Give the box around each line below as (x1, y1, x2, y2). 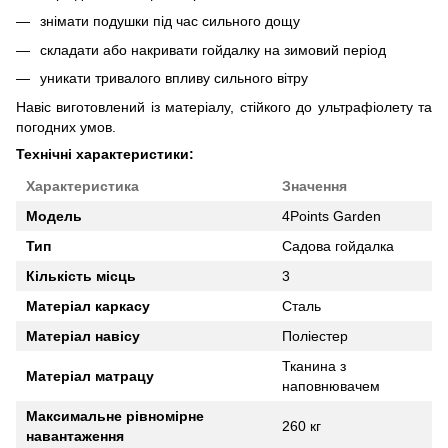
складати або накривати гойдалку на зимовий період (40, 41, 386, 58)
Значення (282, 177, 347, 194)
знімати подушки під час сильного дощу (40, 13, 300, 30)
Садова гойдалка (282, 237, 394, 254)
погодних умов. (16, 118, 116, 135)
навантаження (26, 427, 124, 444)
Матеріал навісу (26, 327, 140, 344)
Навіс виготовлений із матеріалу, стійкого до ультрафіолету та (16, 98, 432, 115)
